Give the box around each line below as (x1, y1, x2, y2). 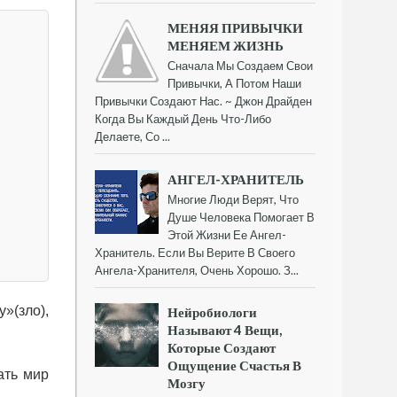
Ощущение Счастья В (167, 356, 302, 373)
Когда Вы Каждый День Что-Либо (95, 112, 271, 127)
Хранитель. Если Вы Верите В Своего (95, 245, 295, 260)
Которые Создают (167, 339, 276, 355)
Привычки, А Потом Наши (167, 76, 302, 91)
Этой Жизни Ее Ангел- (167, 227, 287, 242)
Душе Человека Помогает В (167, 209, 315, 224)
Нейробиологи (167, 303, 258, 320)
